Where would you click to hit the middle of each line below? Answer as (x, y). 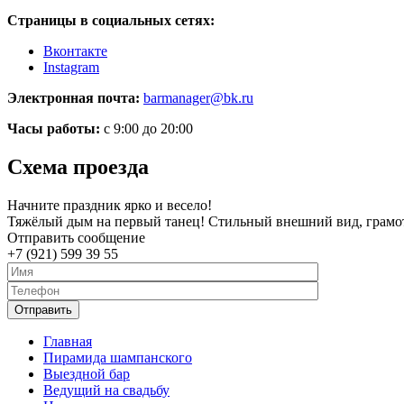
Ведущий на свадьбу (106, 390)
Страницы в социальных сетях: (111, 20)
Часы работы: (54, 128)
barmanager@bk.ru (198, 97)
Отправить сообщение (76, 237)
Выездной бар (87, 373)
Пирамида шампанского (118, 357)
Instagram (71, 67)
